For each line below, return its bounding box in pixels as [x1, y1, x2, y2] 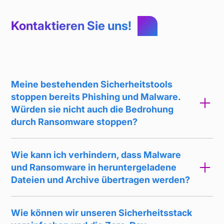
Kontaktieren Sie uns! [11, 18, 132, 33]
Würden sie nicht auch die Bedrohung [11, 104, 174, 115]
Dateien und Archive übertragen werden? [11, 174, 190, 185]
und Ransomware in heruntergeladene [11, 162, 177, 173]
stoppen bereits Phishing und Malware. [11, 91, 181, 102]
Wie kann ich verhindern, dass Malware [11, 149, 181, 160]
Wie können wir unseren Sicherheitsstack [11, 207, 192, 218]
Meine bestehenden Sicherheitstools [11, 79, 173, 90]
